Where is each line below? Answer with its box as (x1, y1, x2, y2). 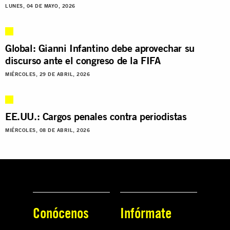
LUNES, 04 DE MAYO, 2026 (5, 3, 75, 9)
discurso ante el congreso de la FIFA (5, 53, 161, 67)
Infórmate (120, 204, 171, 221)
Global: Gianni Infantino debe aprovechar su (5, 41, 195, 54)
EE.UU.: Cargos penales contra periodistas (5, 109, 187, 123)
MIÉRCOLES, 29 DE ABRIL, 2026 (5, 71, 90, 77)
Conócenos (33, 204, 89, 221)
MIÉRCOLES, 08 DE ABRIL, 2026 (5, 127, 90, 133)
